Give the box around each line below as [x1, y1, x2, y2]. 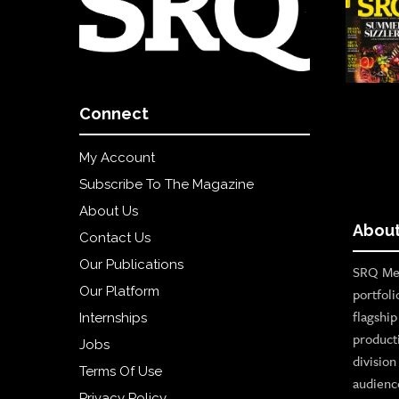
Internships [79, 309, 148, 326]
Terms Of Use [79, 362, 163, 379]
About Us [79, 202, 139, 219]
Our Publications [79, 256, 184, 273]
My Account [79, 149, 156, 166]
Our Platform [79, 282, 160, 299]
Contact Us [79, 229, 151, 246]
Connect [79, 103, 150, 123]
